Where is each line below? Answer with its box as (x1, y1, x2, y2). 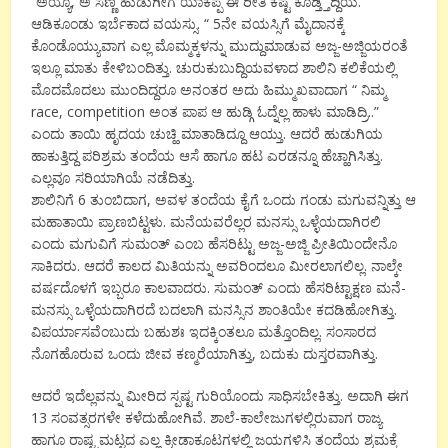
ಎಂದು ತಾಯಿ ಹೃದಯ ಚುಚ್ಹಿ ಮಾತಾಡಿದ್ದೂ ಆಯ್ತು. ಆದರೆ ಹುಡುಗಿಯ (31, 123, 384, 143)
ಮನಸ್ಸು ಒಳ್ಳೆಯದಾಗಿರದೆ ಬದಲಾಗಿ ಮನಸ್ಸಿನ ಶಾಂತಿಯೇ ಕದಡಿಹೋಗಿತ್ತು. (31, 299, 398, 319)
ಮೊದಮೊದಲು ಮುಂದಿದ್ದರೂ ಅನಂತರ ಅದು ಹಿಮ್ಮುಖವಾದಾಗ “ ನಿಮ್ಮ (31, 79, 387, 99)
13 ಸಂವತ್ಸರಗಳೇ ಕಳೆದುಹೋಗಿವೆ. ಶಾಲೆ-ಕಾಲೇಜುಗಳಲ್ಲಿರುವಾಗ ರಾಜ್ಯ (31, 407, 383, 427)
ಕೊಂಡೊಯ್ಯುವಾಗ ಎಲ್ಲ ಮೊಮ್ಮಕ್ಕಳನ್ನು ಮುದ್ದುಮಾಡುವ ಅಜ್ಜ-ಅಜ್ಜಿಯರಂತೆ (31, 35, 409, 55)
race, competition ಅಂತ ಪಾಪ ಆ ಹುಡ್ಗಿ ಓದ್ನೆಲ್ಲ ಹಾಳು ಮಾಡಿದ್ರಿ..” (31, 101, 380, 121)
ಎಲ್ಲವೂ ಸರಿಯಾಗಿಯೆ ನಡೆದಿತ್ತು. (31, 167, 196, 187)
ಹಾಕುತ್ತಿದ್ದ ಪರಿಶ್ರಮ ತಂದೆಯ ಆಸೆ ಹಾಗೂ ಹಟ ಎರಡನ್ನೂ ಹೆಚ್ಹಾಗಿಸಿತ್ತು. (31, 145, 384, 165)
